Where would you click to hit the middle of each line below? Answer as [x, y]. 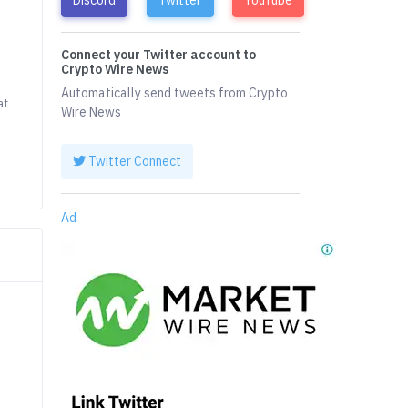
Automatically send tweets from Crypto [175, 93]
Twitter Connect [134, 161]
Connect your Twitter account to [159, 55]
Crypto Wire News [115, 70]
